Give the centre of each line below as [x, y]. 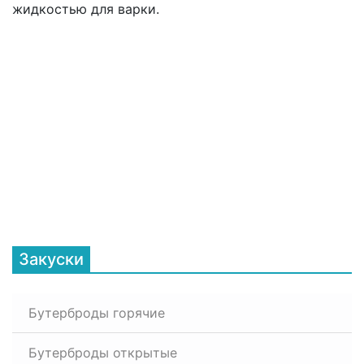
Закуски [51, 259]
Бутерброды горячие [97, 313]
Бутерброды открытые [103, 353]
